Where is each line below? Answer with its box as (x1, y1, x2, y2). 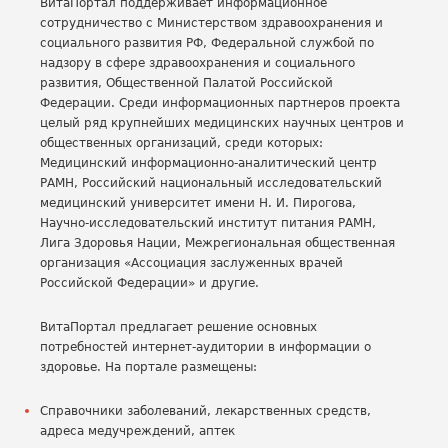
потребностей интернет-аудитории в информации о (40, 340, 371, 354)
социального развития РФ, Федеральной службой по (40, 36, 374, 50)
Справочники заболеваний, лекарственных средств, (40, 404, 371, 418)
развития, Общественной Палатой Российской (40, 76, 333, 90)
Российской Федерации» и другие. (40, 276, 259, 290)
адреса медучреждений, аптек (40, 424, 235, 438)
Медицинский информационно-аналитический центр (40, 156, 377, 170)
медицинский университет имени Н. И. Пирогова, (40, 196, 356, 210)
